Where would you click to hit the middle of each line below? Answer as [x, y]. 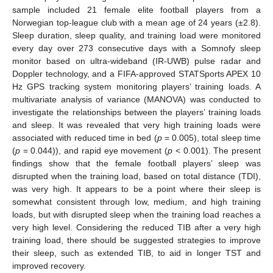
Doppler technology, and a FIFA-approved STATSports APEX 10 [136, 73]
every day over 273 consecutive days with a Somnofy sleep [136, 48]
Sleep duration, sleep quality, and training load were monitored [136, 35]
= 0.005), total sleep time [211, 137]
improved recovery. [49, 265]
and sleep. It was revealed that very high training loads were [136, 125]
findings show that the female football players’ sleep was [136, 163]
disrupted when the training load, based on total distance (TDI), [136, 176]
